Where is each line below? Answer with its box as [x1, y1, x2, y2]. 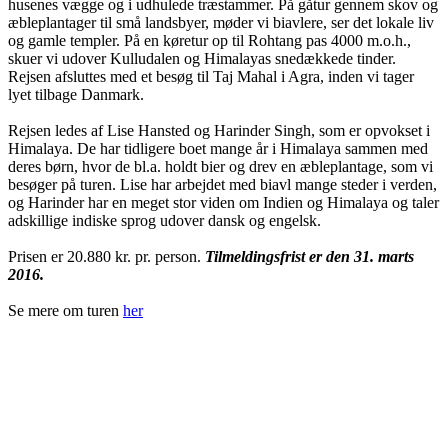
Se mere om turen [8, 301, 123, 319]
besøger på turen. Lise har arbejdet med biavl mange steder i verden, [8, 175, 437, 193]
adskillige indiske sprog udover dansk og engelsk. [8, 211, 321, 229]
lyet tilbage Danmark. [8, 85, 144, 103]
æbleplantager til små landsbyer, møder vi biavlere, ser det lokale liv [8, 13, 434, 31]
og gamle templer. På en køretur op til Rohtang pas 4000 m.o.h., [8, 31, 411, 49]
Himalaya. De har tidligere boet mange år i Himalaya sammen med [8, 139, 428, 157]
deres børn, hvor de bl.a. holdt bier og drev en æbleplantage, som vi [8, 157, 433, 175]
